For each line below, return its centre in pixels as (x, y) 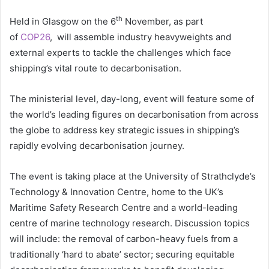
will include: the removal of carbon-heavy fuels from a (124, 238)
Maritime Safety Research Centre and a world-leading (124, 207)
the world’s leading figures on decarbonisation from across (134, 114)
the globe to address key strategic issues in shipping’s (125, 130)
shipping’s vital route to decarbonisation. (95, 68)
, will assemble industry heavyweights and (141, 37)
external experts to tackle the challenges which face (120, 52)
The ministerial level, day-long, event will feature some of (132, 98)
